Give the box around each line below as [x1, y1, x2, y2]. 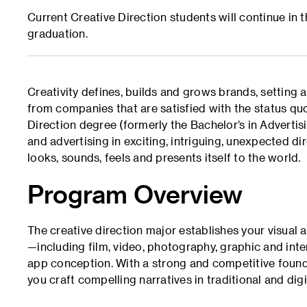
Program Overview [27, 179, 243, 208]
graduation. [27, 27, 88, 40]
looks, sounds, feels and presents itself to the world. [27, 151, 301, 164]
